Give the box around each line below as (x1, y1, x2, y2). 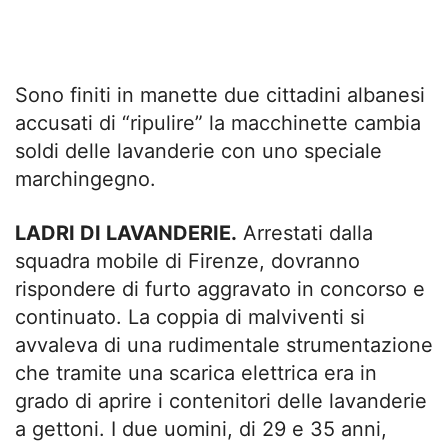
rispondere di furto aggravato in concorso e (15, 277, 425, 302)
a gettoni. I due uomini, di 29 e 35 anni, (15, 417, 387, 442)
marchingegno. (15, 167, 156, 192)
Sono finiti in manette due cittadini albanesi (15, 83, 425, 108)
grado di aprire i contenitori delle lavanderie (15, 389, 427, 414)
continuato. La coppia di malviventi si (15, 305, 365, 330)
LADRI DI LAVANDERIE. (15, 221, 237, 246)
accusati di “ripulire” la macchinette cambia (15, 111, 421, 136)
